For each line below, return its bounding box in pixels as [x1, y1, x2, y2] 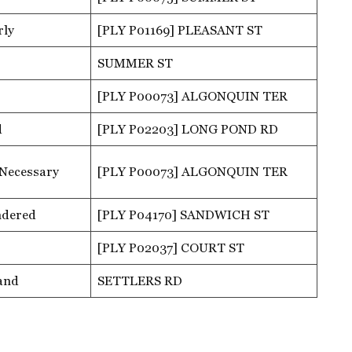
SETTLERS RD [97, 273, 182, 288]
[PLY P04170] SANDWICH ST [97, 207, 269, 222]
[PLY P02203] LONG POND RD [97, 121, 278, 137]
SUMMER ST [97, 55, 173, 71]
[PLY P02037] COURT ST [97, 240, 244, 255]
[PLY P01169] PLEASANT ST [97, 22, 262, 38]
